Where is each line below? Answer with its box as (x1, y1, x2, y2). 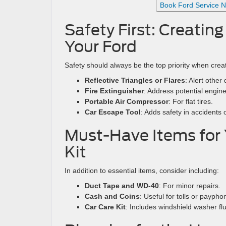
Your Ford (65, 37, 137, 55)
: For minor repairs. (159, 182, 220, 190)
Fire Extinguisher (85, 87, 144, 95)
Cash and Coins (85, 192, 140, 200)
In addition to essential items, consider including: (65, 166, 219, 175)
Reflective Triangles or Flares (85, 76, 185, 84)
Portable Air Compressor (85, 97, 168, 105)
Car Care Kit (85, 203, 126, 211)
